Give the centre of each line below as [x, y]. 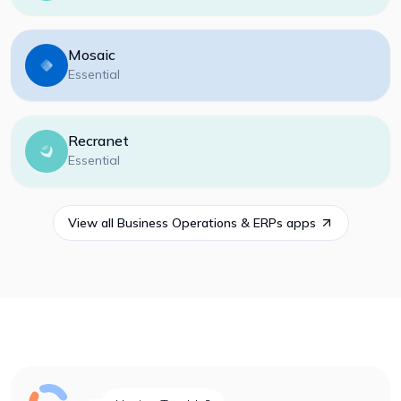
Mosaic [92, 55]
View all [92, 223]
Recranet [98, 141]
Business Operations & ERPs [200, 223]
